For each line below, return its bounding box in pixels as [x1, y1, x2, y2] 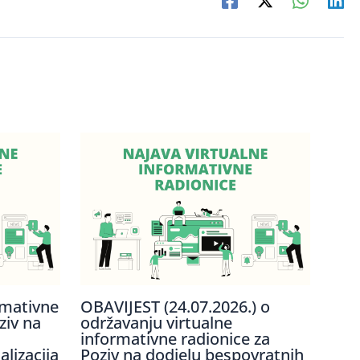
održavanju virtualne [80, 312, 232, 334]
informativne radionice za [80, 328, 270, 350]
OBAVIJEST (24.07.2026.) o [80, 296, 270, 318]
